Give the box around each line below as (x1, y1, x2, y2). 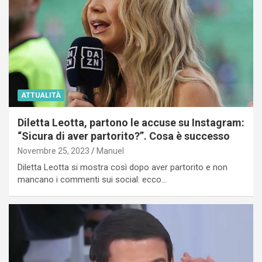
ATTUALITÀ (21, 91, 61, 100)
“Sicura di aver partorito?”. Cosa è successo (18, 130, 230, 143)
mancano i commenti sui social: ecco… (18, 174, 167, 185)
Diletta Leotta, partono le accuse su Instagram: (18, 116, 244, 129)
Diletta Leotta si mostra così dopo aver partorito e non (18, 162, 227, 173)
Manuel (96, 146, 124, 156)
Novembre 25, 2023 (18, 146, 89, 156)
